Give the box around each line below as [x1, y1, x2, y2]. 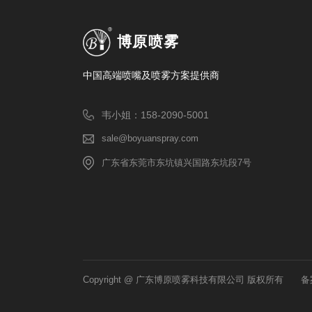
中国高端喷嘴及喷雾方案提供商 [83, 70, 219, 81]
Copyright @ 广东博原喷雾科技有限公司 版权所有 [83, 274, 283, 285]
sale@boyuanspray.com [101, 133, 198, 143]
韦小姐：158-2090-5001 [101, 109, 209, 121]
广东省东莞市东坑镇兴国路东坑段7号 [101, 158, 251, 169]
